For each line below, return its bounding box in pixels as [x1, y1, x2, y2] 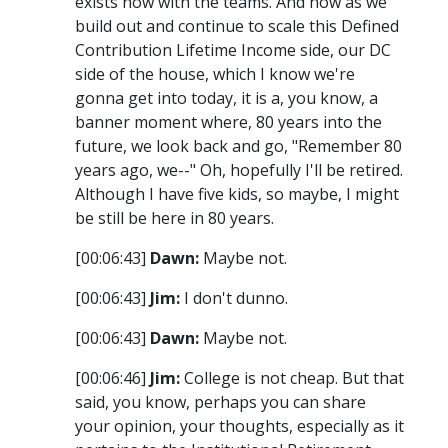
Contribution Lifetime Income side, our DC [75, 39, 391, 62]
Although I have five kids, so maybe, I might [75, 183, 399, 206]
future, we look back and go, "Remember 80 [75, 135, 402, 158]
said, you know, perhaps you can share [75, 391, 366, 414]
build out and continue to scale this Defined [75, 15, 399, 38]
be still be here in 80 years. [75, 207, 274, 230]
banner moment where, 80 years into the [75, 111, 382, 134]
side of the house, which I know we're [75, 63, 355, 86]
